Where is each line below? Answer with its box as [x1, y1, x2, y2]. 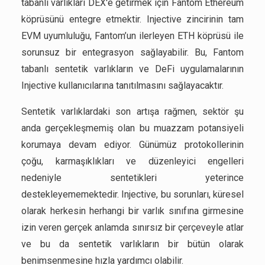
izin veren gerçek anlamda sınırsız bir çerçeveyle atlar [21, 222, 244, 234]
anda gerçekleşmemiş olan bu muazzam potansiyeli [21, 122, 244, 134]
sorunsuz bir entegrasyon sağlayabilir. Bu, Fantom [21, 47, 244, 59]
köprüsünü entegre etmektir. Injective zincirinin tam [21, 14, 244, 25]
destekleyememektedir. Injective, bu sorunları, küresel [21, 189, 244, 201]
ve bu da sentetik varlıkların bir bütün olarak [21, 238, 244, 250]
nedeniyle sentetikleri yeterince [21, 172, 244, 184]
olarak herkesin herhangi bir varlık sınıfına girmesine [21, 205, 244, 217]
